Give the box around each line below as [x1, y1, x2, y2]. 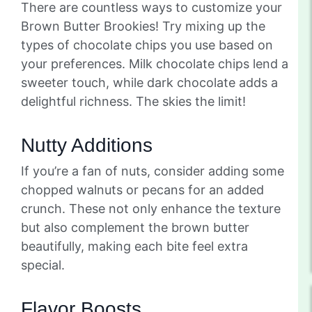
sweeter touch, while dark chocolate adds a [21, 75, 278, 90]
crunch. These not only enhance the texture [21, 201, 281, 216]
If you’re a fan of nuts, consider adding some [21, 163, 284, 178]
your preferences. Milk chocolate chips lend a [21, 56, 288, 71]
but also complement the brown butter [21, 219, 249, 235]
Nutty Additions [21, 134, 153, 156]
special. [21, 257, 65, 272]
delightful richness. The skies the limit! [21, 93, 246, 109]
